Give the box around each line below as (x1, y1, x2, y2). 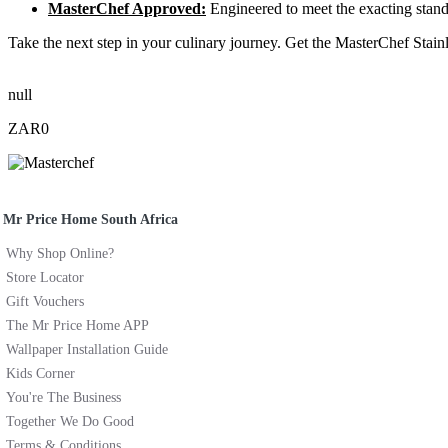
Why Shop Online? (6, 245, 114, 261)
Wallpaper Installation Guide (6, 341, 168, 357)
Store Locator (6, 269, 84, 285)
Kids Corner (6, 365, 75, 381)
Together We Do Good (6, 413, 134, 429)
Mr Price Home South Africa (3, 211, 178, 227)
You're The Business (6, 389, 121, 405)
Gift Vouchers (6, 293, 84, 309)
